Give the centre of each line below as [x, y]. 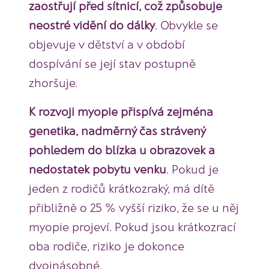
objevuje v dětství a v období [107, 44]
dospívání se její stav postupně [112, 63]
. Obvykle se [186, 25]
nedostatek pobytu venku [98, 169]
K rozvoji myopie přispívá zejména [121, 111]
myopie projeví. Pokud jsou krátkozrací [132, 227]
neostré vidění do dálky [92, 25]
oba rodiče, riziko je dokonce [107, 246]
